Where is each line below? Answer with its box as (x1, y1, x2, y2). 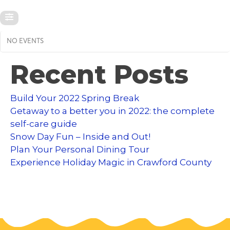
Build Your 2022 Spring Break (10, 93, 139, 103)
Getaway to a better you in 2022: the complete (10, 106, 215, 116)
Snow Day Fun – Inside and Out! (10, 131, 150, 142)
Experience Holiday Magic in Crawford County (10, 157, 212, 167)
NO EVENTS (7, 38, 44, 45)
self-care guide (10, 119, 77, 129)
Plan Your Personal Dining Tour (10, 144, 149, 155)
